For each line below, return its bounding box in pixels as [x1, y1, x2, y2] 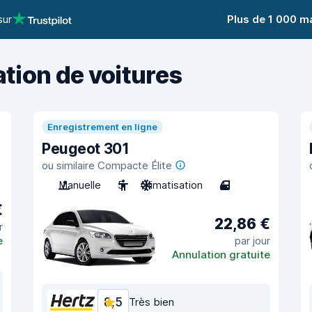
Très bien [129, 295, 174, 309]
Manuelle [58, 178, 101, 192]
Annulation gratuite [172, 247, 270, 261]
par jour [235, 233, 270, 247]
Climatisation [141, 178, 203, 192]
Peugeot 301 [42, 140, 130, 157]
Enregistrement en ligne [47, 121, 157, 132]
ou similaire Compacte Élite [42, 159, 172, 172]
